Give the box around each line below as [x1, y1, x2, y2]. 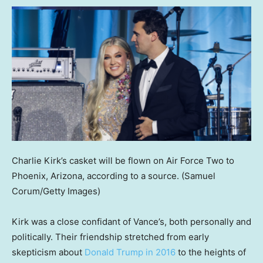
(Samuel [181, 170, 215, 181]
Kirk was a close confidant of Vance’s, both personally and [12, 215, 251, 227]
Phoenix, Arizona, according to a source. [12, 170, 179, 181]
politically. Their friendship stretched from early [12, 231, 209, 242]
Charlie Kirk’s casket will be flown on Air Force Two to [12, 154, 234, 166]
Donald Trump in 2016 [85, 246, 176, 258]
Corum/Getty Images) [12, 185, 100, 197]
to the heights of [176, 246, 246, 258]
